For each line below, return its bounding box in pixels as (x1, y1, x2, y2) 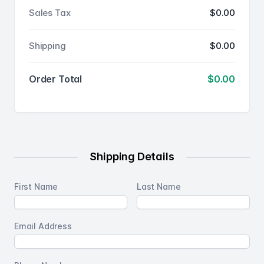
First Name (14, 181, 58, 192)
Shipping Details (90, 150, 174, 163)
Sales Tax (29, 7, 71, 19)
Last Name (137, 181, 181, 192)
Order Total (29, 73, 82, 85)
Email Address (14, 221, 72, 232)
